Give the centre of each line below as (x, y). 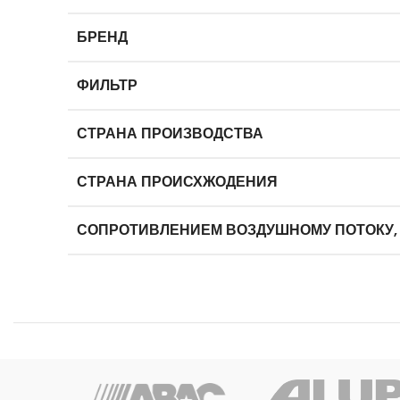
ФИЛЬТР (107, 85)
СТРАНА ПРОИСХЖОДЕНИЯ (177, 181)
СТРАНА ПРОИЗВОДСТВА (170, 133)
